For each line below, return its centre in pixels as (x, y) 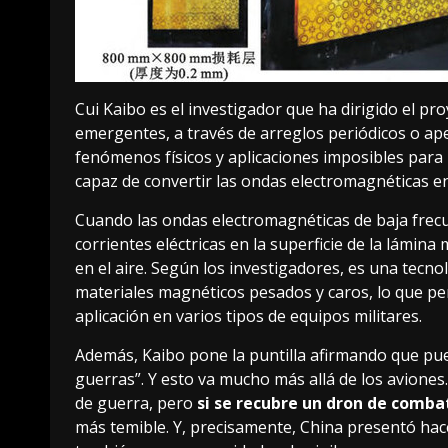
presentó (381, 426)
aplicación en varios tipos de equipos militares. (248, 315)
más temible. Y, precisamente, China (211, 426)
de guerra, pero (134, 402)
